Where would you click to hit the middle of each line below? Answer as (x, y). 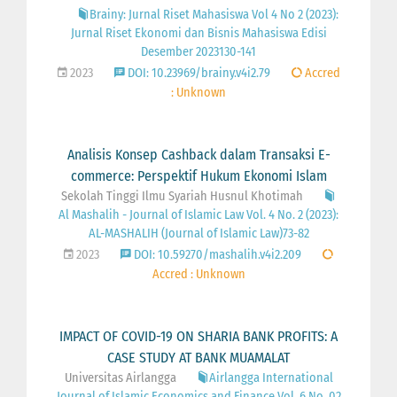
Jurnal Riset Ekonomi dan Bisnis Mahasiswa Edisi (198, 33)
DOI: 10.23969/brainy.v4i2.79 (197, 73)
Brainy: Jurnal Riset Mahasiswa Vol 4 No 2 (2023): (214, 14)
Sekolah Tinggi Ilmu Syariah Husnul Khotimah (183, 196)
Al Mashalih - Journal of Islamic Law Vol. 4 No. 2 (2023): (198, 214)
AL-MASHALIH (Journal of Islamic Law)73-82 (198, 233)
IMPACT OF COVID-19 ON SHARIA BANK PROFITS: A (198, 336)
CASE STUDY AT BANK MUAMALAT (198, 357)
